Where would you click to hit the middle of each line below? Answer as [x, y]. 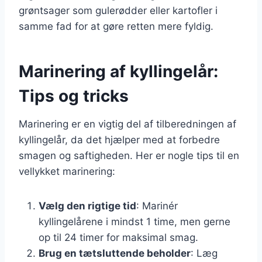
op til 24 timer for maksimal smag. [118, 237]
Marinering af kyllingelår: [118, 71]
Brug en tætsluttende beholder [115, 253]
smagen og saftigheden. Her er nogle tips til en [129, 155]
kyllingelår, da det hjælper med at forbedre [119, 139]
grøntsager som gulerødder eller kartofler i [118, 10]
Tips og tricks [74, 96]
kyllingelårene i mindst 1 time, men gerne [135, 221]
